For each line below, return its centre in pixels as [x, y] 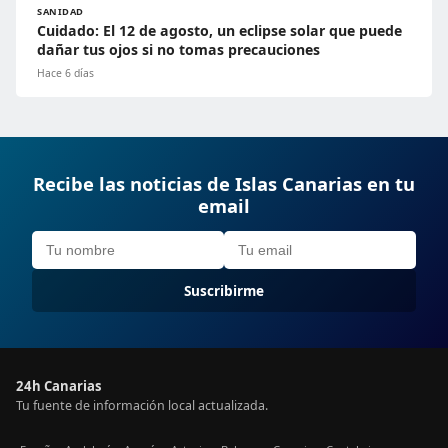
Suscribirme [224, 291]
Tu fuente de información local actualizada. [142, 406]
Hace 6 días [65, 73]
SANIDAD [60, 12]
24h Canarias [59, 386]
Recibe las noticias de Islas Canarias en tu [224, 184]
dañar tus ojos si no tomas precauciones [178, 50]
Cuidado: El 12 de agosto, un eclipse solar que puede [219, 31]
